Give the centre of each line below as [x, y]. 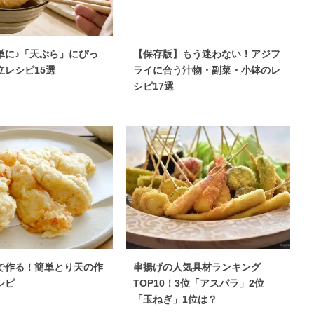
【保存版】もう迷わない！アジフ [207, 54]
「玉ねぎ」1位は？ [175, 299]
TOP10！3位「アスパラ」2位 [199, 283]
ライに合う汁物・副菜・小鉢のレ [207, 70]
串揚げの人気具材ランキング [197, 267]
